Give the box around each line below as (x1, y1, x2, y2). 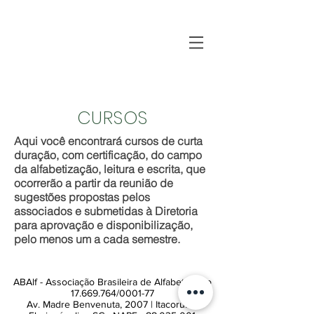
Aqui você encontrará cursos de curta (14, 134, 203, 148)
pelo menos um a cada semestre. (14, 232, 180, 246)
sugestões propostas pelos (14, 190, 150, 204)
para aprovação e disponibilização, (14, 218, 193, 232)
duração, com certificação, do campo (14, 148, 202, 162)
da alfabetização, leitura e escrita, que (14, 162, 205, 176)
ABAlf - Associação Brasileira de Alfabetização (13, 276, 212, 287)
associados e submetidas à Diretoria (14, 204, 198, 218)
